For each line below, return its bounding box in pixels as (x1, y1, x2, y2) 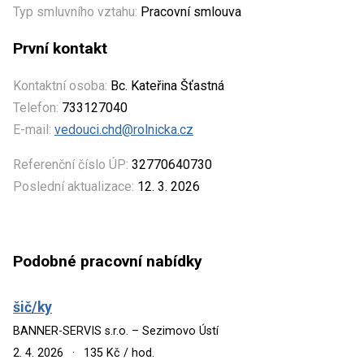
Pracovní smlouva (137, 3, 241, 19)
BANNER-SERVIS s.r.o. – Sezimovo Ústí (13, 323, 219, 338)
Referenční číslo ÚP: (13, 156, 128, 172)
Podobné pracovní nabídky (13, 252, 202, 271)
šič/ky (13, 298, 52, 315)
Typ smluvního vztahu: (13, 3, 137, 19)
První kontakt (13, 38, 107, 58)
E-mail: (13, 121, 51, 137)
